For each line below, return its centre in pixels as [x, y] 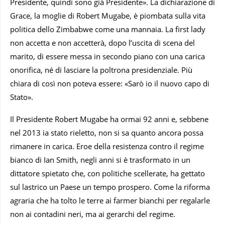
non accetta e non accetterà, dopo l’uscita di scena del [102, 43]
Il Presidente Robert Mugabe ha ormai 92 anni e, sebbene [109, 119]
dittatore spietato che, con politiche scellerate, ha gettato [107, 174]
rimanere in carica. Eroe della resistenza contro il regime [107, 146]
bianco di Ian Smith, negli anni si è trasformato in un [100, 160]
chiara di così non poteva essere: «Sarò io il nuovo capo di [110, 84]
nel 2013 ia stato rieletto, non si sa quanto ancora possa [107, 133]
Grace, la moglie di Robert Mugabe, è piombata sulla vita [108, 16]
